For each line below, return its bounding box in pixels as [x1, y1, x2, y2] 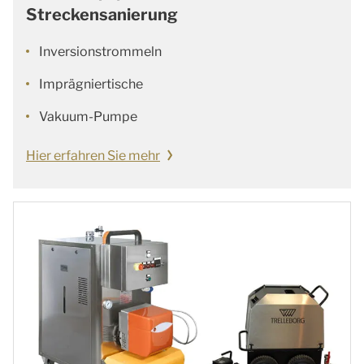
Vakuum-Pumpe [39, 109, 137, 125]
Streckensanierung [26, 5, 178, 25]
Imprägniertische [39, 76, 143, 93]
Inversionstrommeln [39, 44, 162, 60]
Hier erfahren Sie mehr [26, 148, 160, 164]
